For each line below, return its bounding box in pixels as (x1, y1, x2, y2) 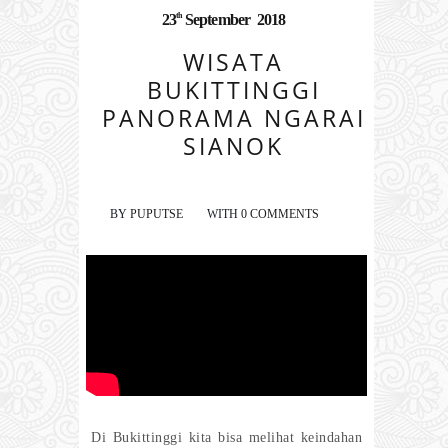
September (184, 11, 251, 28)
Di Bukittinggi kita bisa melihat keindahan (91, 429, 362, 445)
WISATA (183, 46, 284, 78)
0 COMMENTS (241, 207, 319, 221)
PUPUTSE (130, 207, 183, 221)
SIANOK (183, 130, 284, 162)
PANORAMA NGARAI (101, 102, 366, 134)
